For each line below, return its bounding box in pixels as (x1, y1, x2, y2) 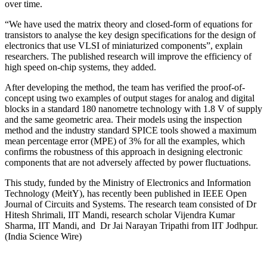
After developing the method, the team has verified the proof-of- (5, 82, 245, 92)
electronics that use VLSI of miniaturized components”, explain (5, 40, 243, 51)
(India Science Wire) (5, 231, 82, 241)
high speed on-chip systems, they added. (5, 61, 159, 72)
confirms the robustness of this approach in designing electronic (5, 146, 243, 157)
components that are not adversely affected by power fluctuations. (5, 157, 251, 167)
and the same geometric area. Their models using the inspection (5, 114, 242, 125)
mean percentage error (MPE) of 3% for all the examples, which (5, 135, 245, 146)
